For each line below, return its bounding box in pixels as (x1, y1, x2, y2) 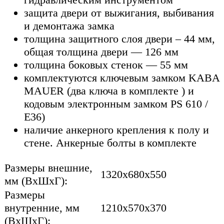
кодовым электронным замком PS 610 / (24, 97, 208, 110)
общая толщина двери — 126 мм (24, 45, 178, 58)
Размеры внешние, (4, 161, 92, 174)
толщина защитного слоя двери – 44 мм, (24, 32, 215, 45)
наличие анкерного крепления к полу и (24, 123, 209, 136)
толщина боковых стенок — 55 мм (24, 58, 188, 71)
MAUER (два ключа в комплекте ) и (24, 84, 194, 97)
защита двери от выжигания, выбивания (24, 6, 214, 19)
